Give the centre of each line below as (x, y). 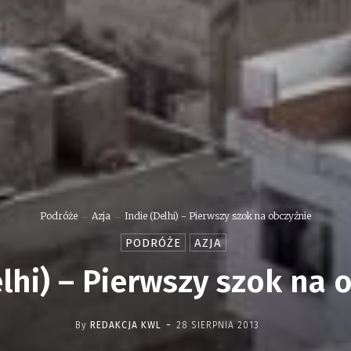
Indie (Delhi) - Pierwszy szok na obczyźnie (218, 216)
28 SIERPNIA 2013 (217, 325)
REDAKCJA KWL (125, 325)
